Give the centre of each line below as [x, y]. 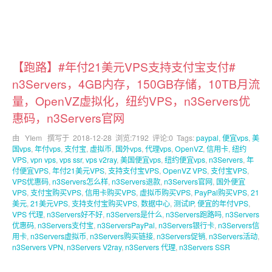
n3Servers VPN [38, 247]
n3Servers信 [239, 225]
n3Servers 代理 [150, 247]
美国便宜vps [141, 159]
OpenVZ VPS [185, 170]
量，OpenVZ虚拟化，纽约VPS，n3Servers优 [131, 100]
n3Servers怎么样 [80, 181]
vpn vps [43, 159]
